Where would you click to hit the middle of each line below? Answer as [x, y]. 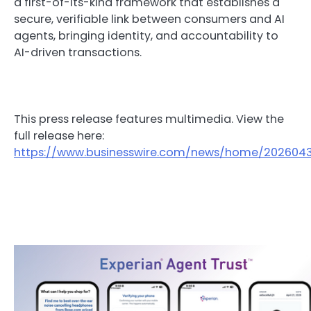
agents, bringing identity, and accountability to [146, 36]
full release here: [59, 136]
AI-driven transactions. [78, 53]
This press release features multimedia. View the [149, 119]
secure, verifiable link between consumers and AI [149, 19]
